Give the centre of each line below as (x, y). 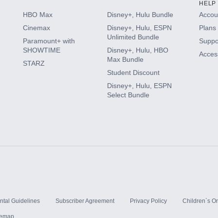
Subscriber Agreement (85, 201)
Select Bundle (128, 95)
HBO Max (37, 14)
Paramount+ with (49, 41)
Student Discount (133, 72)
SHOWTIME (41, 50)
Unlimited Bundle (133, 37)
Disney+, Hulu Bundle (140, 14)
